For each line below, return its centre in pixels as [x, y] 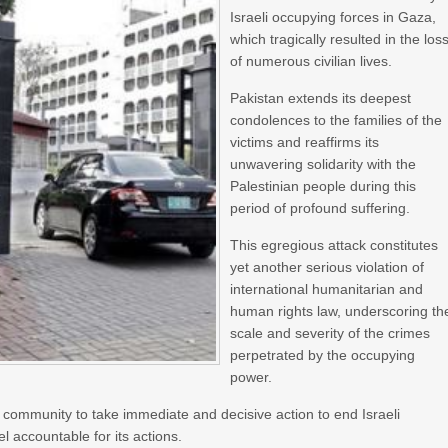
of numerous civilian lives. [311, 61]
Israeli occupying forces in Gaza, [333, 17]
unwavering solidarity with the [323, 164]
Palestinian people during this [323, 186]
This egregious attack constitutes [334, 245]
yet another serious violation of [327, 267]
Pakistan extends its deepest [321, 98]
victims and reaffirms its [305, 142]
